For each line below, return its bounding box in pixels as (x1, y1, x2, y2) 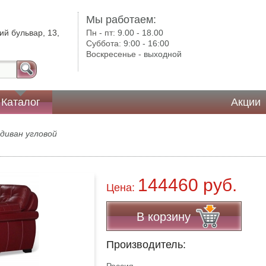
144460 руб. (138, 175, 237, 195)
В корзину (137, 210, 191, 223)
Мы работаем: (86, 14, 157, 26)
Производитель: (106, 239, 186, 251)
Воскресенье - (86, 49, 144, 59)
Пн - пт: (86, 28, 118, 37)
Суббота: (86, 39, 124, 48)
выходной (144, 49, 182, 59)
